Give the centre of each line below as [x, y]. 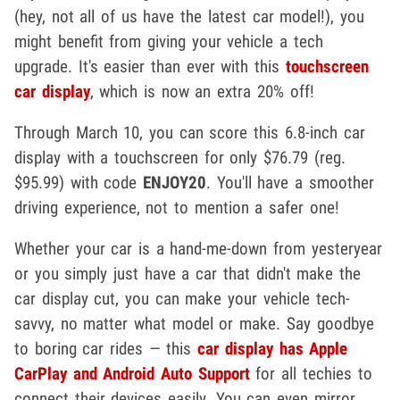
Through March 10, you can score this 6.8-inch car [190, 133]
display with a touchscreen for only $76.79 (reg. [180, 158]
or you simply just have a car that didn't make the [187, 274]
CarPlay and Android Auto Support [132, 374]
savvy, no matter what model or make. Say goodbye [194, 324]
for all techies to [311, 374]
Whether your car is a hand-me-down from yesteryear [198, 249]
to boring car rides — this [106, 349]
